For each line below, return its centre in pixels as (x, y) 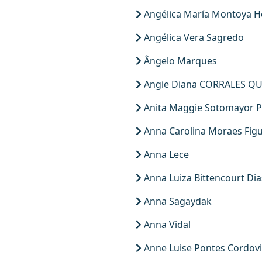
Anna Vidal (166, 225)
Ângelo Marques (179, 61)
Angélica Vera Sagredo (193, 37)
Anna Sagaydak (177, 201)
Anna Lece (165, 154)
